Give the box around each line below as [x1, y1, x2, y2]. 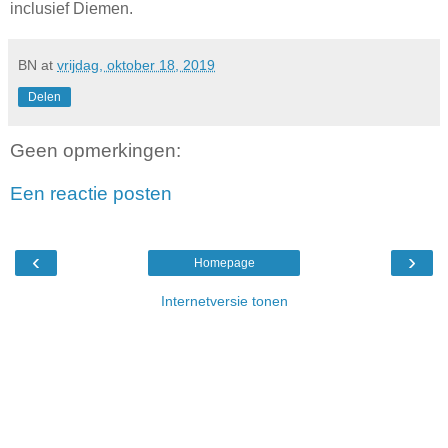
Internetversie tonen [160, 292, 288, 309]
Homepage [193, 255, 255, 270]
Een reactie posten [10, 183, 172, 205]
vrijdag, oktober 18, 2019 [57, 56, 215, 73]
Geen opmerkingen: [10, 139, 181, 161]
